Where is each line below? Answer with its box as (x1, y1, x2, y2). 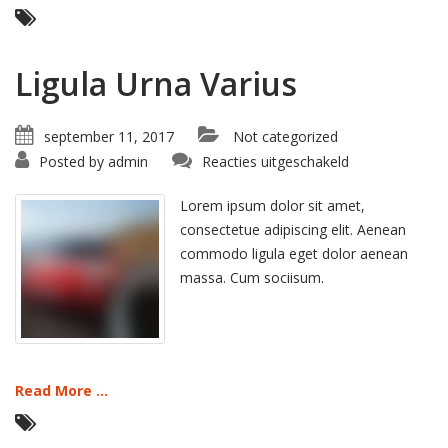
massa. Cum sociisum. (180, 268, 324, 287)
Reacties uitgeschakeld (202, 152, 349, 171)
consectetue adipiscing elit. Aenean (180, 220, 406, 239)
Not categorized (233, 127, 338, 146)
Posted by (39, 152, 104, 171)
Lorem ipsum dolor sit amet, (180, 196, 365, 215)
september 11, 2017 (44, 127, 174, 146)
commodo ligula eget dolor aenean (180, 244, 408, 263)
